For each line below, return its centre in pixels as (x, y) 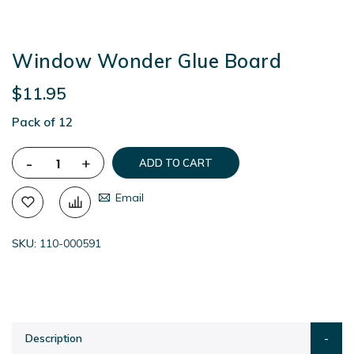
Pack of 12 (42, 122)
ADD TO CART (176, 163)
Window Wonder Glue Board (147, 61)
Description (54, 339)
